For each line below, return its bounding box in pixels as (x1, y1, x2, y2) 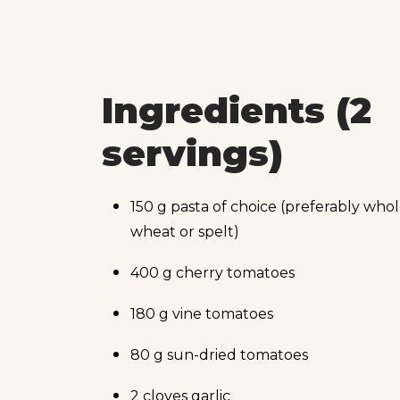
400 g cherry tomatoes (130, 263, 295, 281)
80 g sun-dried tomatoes (130, 346, 308, 363)
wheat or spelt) (130, 222, 239, 240)
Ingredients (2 (102, 88, 371, 133)
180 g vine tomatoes (130, 304, 273, 322)
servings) (102, 131, 283, 176)
